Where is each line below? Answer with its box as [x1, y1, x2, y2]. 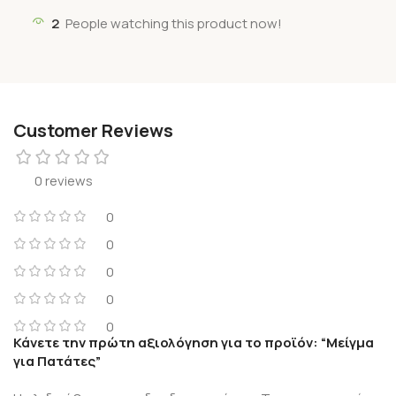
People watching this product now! [65, 13, 282, 33]
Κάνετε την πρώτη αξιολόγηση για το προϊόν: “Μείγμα [13, 332, 374, 352]
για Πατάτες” [13, 351, 101, 370]
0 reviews [34, 171, 93, 190]
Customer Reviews [13, 118, 173, 142]
